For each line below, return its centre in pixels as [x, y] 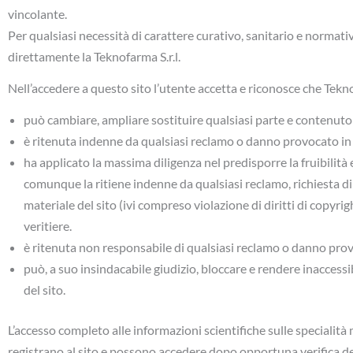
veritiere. [48, 225]
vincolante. [37, 14]
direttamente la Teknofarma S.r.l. [94, 57]
